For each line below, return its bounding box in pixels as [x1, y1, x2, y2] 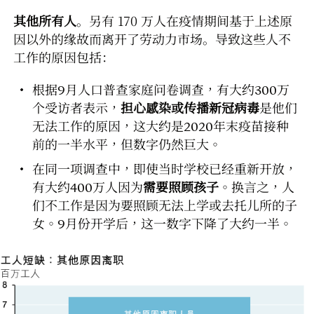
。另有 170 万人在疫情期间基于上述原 [76, 11, 292, 29]
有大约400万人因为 [32, 179, 143, 195]
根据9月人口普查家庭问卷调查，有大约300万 [32, 82, 289, 97]
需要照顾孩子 [143, 179, 219, 195]
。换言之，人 [219, 179, 294, 195]
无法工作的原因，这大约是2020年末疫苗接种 [32, 118, 289, 134]
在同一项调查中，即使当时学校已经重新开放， [32, 161, 297, 177]
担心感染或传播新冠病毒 [121, 100, 259, 116]
